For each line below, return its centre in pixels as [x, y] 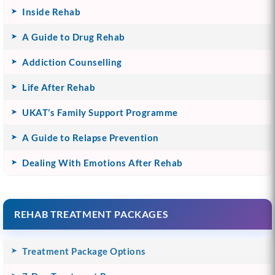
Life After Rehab [59, 87]
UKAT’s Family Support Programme [100, 112]
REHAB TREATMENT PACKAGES [91, 214]
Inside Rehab [51, 11]
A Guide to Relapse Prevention [91, 137]
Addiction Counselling [72, 62]
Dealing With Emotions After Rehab [103, 162]
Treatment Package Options [84, 251]
